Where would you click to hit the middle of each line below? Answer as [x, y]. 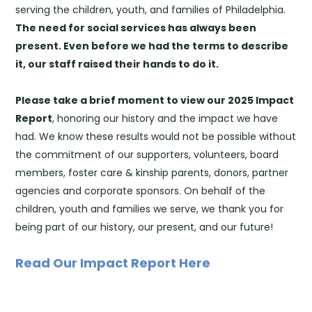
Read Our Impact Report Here [113, 263]
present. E [42, 46]
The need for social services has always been [136, 28]
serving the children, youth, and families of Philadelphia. [151, 9]
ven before [100, 46]
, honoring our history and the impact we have [165, 118]
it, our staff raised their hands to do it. [117, 64]
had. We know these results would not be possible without [156, 136]
